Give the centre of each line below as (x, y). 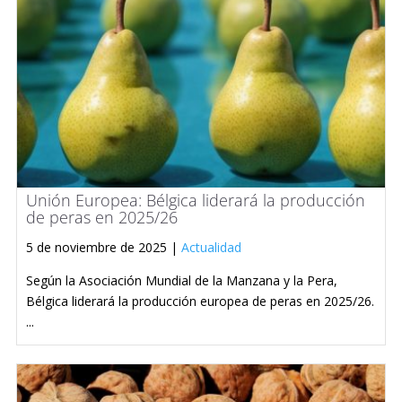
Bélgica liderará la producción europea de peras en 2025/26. (200, 301)
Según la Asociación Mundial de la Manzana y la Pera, (182, 280)
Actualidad (211, 247)
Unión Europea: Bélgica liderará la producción (196, 200)
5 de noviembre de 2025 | (104, 247)
